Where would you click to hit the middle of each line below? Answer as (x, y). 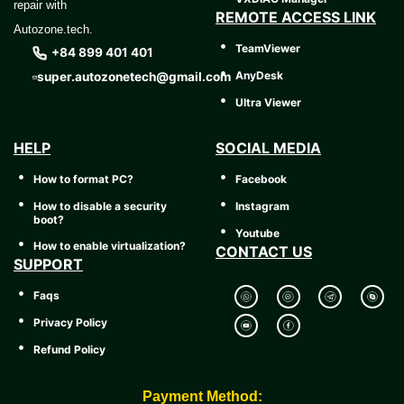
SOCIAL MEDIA (268, 148)
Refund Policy (69, 349)
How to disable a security (100, 206)
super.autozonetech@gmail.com (133, 77)
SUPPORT (48, 265)
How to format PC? (83, 179)
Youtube (257, 233)
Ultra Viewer (268, 102)
